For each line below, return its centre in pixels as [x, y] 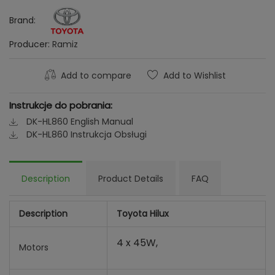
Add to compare [95, 76]
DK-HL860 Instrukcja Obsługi [85, 134]
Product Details [131, 179]
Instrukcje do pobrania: [61, 105]
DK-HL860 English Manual [79, 122]
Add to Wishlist [194, 76]
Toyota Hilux [143, 214]
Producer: [31, 44]
